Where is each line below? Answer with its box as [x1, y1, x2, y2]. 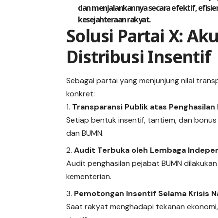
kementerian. [66, 171, 112, 182]
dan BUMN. [66, 128, 104, 139]
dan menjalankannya [78, 2, 148, 13]
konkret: [66, 89, 95, 99]
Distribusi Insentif [66, 45, 211, 68]
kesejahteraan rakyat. [78, 14, 150, 25]
